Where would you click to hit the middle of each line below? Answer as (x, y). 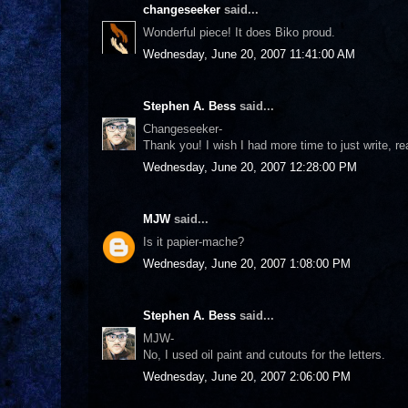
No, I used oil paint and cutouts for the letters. (264, 354)
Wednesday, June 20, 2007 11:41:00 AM (249, 54)
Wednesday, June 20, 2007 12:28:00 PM (250, 167)
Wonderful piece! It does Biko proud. (239, 32)
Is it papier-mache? (194, 241)
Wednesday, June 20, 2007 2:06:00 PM (247, 377)
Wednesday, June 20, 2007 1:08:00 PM (247, 264)
